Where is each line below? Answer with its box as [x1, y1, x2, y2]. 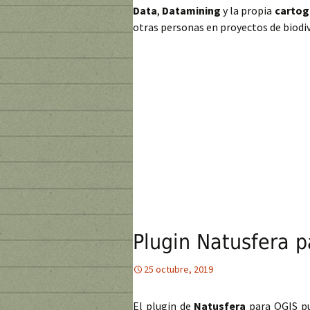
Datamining [162, 3, 221, 17]
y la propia [221, 3, 275, 17]
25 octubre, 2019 [144, 263, 213, 275]
